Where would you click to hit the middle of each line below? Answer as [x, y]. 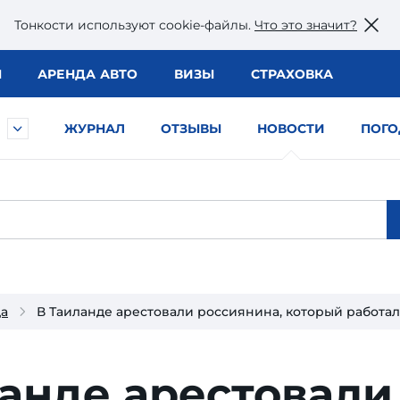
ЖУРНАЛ [95, 129]
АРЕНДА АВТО [87, 74]
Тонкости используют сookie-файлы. [134, 25]
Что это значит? [306, 25]
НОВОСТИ [291, 129]
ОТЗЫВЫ [191, 129]
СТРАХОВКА [292, 74]
